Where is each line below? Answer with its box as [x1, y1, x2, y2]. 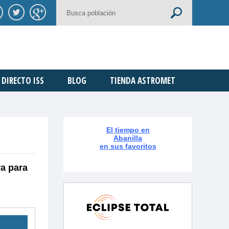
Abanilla [113, 133, 142, 142]
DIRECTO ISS [1, 74, 44, 86]
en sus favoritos [99, 142, 156, 150]
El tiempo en [106, 125, 150, 134]
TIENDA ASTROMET [109, 74, 175, 86]
